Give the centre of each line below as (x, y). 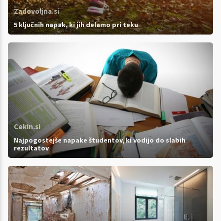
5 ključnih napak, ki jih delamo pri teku (76, 25)
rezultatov (31, 148)
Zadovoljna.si (37, 11)
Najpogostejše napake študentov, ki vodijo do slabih (100, 140)
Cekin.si (27, 127)
